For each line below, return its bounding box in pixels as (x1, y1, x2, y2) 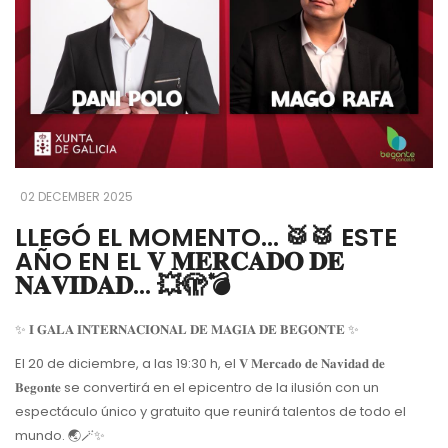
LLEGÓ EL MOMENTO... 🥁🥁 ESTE (15, 220, 397, 256)
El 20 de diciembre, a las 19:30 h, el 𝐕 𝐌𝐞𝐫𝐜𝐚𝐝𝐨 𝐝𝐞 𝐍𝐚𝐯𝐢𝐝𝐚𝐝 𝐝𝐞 (15, 354, 385, 374)
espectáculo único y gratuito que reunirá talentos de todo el (15, 402, 406, 422)
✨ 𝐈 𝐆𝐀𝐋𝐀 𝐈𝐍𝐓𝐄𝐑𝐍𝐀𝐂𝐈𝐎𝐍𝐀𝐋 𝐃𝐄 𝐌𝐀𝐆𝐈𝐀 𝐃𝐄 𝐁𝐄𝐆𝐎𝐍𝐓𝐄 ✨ (15, 320, 359, 340)
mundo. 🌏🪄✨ (15, 426, 105, 446)
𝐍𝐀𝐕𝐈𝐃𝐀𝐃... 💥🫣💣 (15, 268, 231, 304)
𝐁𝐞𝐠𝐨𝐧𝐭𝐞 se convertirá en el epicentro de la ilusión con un (15, 378, 379, 398)
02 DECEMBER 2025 (20, 188, 133, 206)
